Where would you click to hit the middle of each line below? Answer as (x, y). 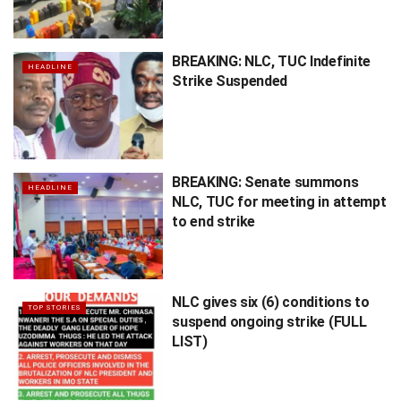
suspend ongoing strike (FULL (269, 322)
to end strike (214, 221)
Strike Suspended (230, 81)
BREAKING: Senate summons (265, 182)
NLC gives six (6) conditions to (271, 303)
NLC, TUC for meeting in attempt (279, 201)
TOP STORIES (54, 308)
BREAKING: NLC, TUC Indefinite (271, 62)
